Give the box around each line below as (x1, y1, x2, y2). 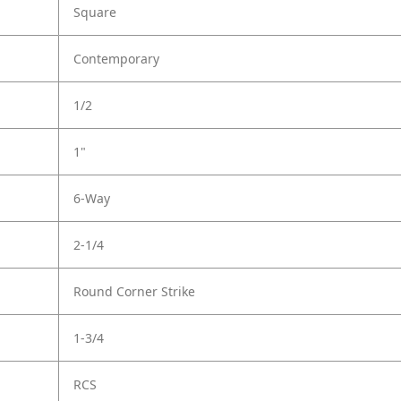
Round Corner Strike (73, 283, 195, 301)
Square (73, 4, 116, 21)
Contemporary (73, 50, 159, 68)
